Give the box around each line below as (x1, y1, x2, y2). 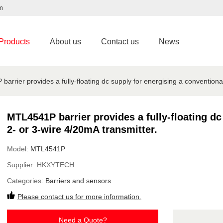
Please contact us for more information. (17, 193, 141, 201)
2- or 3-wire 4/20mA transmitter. (7, 124, 157, 135)
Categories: (7, 177, 45, 185)
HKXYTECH (37, 161, 74, 169)
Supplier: (7, 161, 37, 169)
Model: (7, 145, 30, 153)
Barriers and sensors (45, 177, 111, 185)
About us (50, 37, 81, 46)
